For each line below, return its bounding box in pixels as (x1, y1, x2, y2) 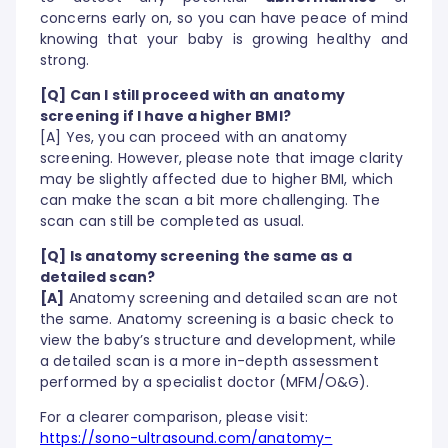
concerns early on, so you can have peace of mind (40, 8, 408, 29)
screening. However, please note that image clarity (40, 148, 404, 169)
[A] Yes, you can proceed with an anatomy (40, 127, 347, 148)
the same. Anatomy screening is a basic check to (40, 309, 395, 330)
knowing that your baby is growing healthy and (40, 29, 408, 50)
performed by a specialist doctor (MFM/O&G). (40, 372, 370, 393)
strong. (40, 50, 90, 71)
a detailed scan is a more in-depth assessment (40, 351, 379, 372)
